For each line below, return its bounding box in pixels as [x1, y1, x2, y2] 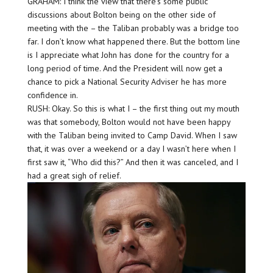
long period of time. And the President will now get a [27, 63, 222, 74]
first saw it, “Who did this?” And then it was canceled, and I [27, 157, 238, 168]
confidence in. [27, 90, 78, 101]
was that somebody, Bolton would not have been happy [27, 116, 230, 128]
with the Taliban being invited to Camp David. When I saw [27, 130, 237, 141]
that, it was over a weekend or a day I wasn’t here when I [27, 143, 236, 155]
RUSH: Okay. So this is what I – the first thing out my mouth [27, 103, 239, 115]
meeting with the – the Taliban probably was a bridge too [27, 23, 239, 34]
